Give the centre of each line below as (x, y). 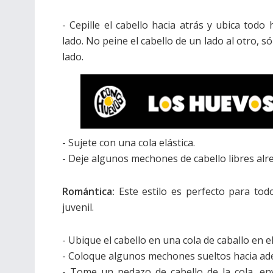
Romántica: (88, 191)
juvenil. (78, 207)
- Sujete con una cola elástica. (129, 143)
